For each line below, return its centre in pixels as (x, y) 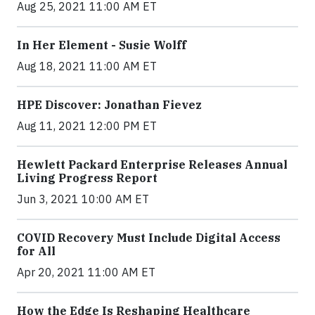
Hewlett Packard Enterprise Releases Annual (152, 165)
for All (36, 251)
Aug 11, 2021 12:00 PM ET (87, 126)
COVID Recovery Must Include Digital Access (149, 238)
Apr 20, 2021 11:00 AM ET (86, 272)
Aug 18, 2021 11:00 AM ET (87, 66)
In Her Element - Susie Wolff (102, 45)
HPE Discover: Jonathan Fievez (109, 105)
